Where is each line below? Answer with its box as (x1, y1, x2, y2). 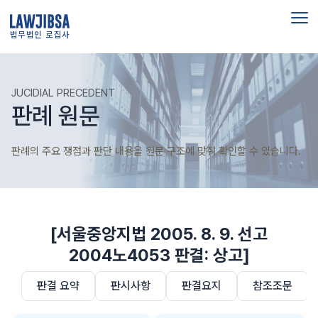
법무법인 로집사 (10, 30, 70, 40)
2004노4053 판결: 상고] (68, 245, 250, 265)
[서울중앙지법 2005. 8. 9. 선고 (50, 224, 268, 244)
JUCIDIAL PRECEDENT (11, 87, 115, 99)
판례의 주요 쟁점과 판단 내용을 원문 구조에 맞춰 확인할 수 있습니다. (11, 145, 301, 158)
